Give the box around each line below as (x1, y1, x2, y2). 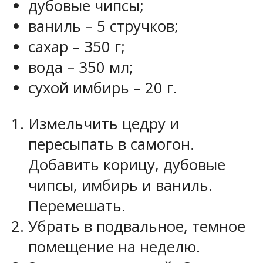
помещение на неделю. (28, 236, 200, 257)
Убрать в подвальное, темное (28, 215, 245, 237)
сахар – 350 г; (28, 36, 125, 58)
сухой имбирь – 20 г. (28, 77, 177, 99)
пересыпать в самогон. (28, 133, 194, 154)
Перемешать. (28, 195, 126, 216)
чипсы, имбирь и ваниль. (28, 174, 213, 195)
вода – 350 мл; (28, 57, 133, 78)
